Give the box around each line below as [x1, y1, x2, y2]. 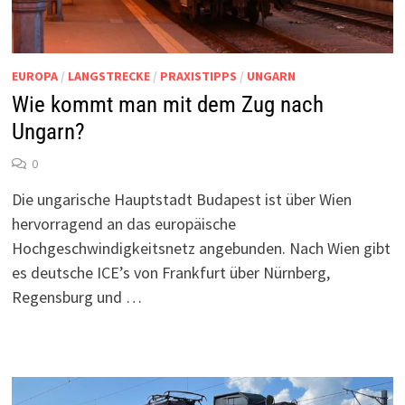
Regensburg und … [11, 287, 142, 308]
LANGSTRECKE [67, 68, 150, 85]
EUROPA [11, 68, 58, 85]
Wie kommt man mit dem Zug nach [11, 91, 324, 118]
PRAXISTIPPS [159, 68, 237, 85]
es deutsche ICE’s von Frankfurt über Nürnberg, [11, 262, 330, 284]
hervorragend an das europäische [11, 213, 236, 235]
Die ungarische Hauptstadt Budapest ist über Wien [11, 189, 352, 211]
